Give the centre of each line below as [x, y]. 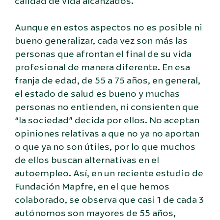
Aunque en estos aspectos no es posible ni [109, 27]
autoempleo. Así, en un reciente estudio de [109, 173]
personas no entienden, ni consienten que [107, 107]
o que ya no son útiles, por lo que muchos [105, 147]
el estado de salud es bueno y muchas [97, 94]
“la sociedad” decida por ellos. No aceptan [107, 120]
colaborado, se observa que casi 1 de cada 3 [109, 200]
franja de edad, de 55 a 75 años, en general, [108, 80]
